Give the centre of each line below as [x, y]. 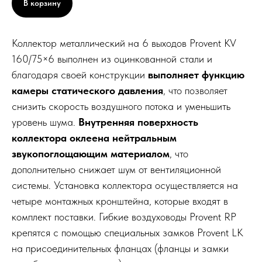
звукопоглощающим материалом [91, 154]
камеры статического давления [87, 91]
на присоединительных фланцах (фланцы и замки [120, 249]
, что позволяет [195, 91]
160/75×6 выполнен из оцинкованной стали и [112, 59]
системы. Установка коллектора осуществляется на [125, 185]
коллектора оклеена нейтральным [94, 138]
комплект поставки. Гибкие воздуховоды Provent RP [124, 217]
